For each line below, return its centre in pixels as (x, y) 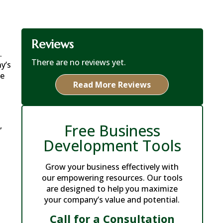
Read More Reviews (112, 85)
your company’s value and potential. (112, 200)
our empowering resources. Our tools (112, 178)
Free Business (112, 131)
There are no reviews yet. (78, 62)
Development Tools (112, 146)
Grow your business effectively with (112, 167)
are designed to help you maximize (112, 189)
